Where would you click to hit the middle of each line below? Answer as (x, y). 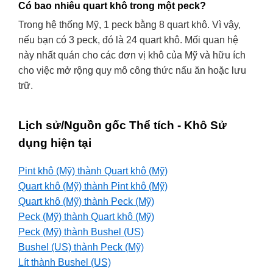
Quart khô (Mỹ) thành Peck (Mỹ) (86, 201)
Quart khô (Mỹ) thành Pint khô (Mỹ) (93, 186)
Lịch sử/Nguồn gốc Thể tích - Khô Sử (122, 125)
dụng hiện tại (55, 143)
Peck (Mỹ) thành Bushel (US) (81, 232)
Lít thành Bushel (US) (65, 262)
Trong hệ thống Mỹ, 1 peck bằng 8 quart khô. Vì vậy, (129, 24)
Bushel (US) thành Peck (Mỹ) (81, 247)
